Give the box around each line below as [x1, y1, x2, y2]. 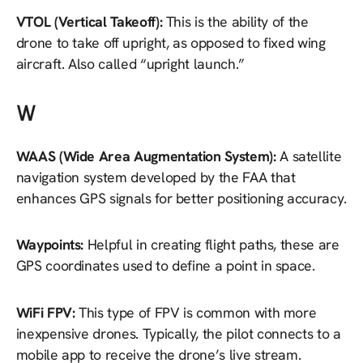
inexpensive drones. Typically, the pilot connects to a [15, 323, 341, 343]
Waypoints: [15, 235, 88, 254]
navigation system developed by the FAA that [15, 167, 296, 186]
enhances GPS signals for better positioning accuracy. [15, 188, 347, 207]
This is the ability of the [165, 11, 309, 31]
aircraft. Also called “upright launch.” [15, 53, 245, 73]
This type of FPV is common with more [79, 302, 317, 322]
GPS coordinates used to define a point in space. [15, 256, 315, 275]
